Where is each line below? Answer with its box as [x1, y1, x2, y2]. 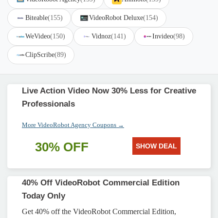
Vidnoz [91, 33, 111, 40]
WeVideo [25, 33, 50, 40]
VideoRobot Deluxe [89, 14, 143, 21]
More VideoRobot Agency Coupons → [22, 121, 124, 128]
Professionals [22, 99, 75, 109]
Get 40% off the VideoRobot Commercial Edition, [22, 207, 176, 216]
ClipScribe [25, 51, 54, 58]
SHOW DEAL [135, 142, 177, 150]
